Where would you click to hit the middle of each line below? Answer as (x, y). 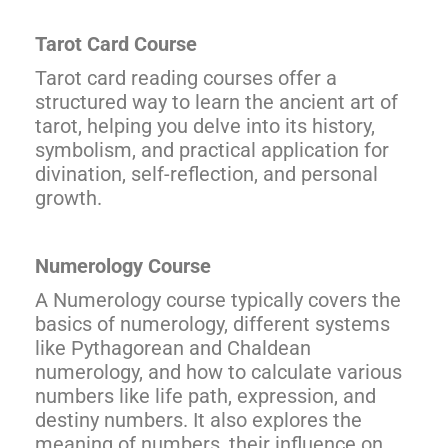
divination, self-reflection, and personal (206, 174)
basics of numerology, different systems (212, 324)
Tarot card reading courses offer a (186, 78)
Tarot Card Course (116, 44)
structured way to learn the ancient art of (216, 102)
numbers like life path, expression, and (205, 396)
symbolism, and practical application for (212, 150)
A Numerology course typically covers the (218, 300)
